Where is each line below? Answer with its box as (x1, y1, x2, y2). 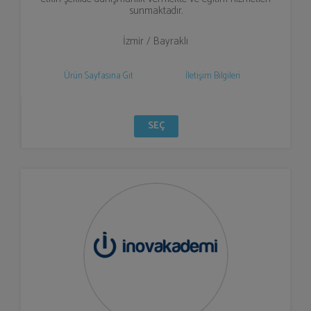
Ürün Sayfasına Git (64, 69, 133, 83)
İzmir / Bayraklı (123, 33, 188, 50)
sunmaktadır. (128, 2, 183, 19)
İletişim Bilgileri (185, 69, 240, 83)
